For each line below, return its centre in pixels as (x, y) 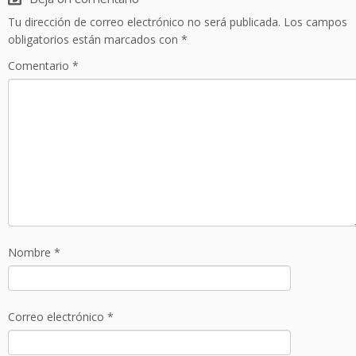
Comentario (40, 66)
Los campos (315, 22)
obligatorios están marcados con (95, 39)
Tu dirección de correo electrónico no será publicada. (144, 22)
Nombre (31, 252)
